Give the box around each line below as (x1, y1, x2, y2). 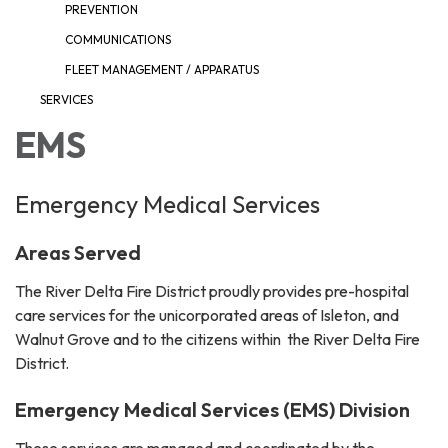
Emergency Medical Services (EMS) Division (15, 397, 410, 423)
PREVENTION (65, 2, 138, 18)
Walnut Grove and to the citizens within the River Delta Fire (15, 329, 420, 350)
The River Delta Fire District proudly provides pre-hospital (15, 281, 409, 302)
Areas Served (15, 240, 141, 266)
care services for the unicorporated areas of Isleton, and (15, 305, 399, 326)
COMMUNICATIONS (65, 32, 171, 48)
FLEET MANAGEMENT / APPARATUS (65, 62, 259, 78)
